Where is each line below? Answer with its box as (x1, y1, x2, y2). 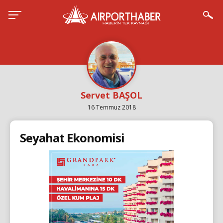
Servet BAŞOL (81, 89, 142, 101)
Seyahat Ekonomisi (20, 129, 124, 146)
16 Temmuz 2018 (87, 103, 136, 111)
